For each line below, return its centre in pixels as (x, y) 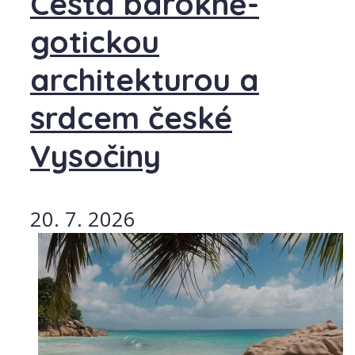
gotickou (95, 42)
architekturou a (145, 80)
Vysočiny (95, 156)
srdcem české (131, 118)
